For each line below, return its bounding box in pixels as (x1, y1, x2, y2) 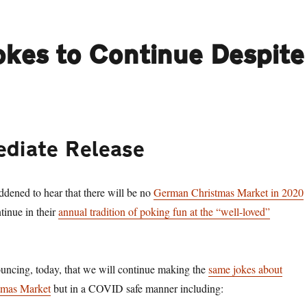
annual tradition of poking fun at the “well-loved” (58, 204, 270, 219)
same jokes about (208, 262, 282, 276)
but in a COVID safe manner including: (50, 281, 223, 295)
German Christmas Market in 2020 (153, 185, 304, 199)
